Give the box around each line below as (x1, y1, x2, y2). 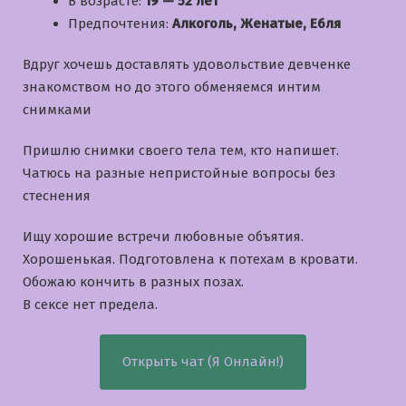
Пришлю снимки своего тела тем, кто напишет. (23, 141, 339, 159)
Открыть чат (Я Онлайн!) (122, 353, 284, 370)
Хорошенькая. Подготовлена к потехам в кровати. (23, 250, 358, 267)
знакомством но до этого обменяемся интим (23, 78, 321, 95)
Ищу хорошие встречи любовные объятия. (23, 227, 304, 245)
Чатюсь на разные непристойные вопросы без (23, 164, 335, 181)
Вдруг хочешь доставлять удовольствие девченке (23, 55, 351, 72)
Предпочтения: (68, 14, 172, 32)
